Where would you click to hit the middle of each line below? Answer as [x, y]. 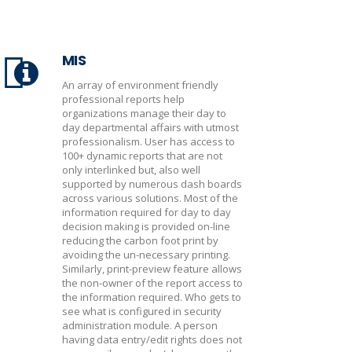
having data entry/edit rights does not [152, 339]
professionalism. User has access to [148, 141]
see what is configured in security [142, 311]
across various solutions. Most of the [150, 198]
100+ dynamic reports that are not [142, 156]
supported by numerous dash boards [152, 184]
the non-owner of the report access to [152, 283]
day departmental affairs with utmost [150, 127]
